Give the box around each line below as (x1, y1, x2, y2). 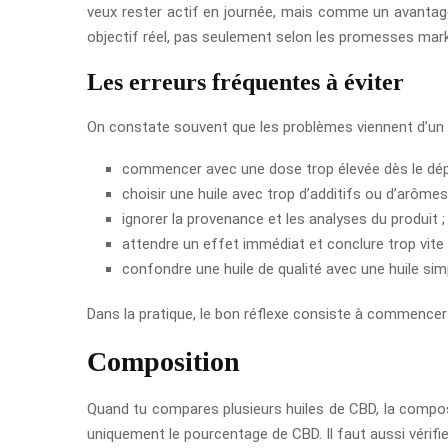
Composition (87, 345, 240, 377)
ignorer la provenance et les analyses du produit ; (122, 209, 445, 228)
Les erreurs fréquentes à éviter (87, 68, 404, 95)
